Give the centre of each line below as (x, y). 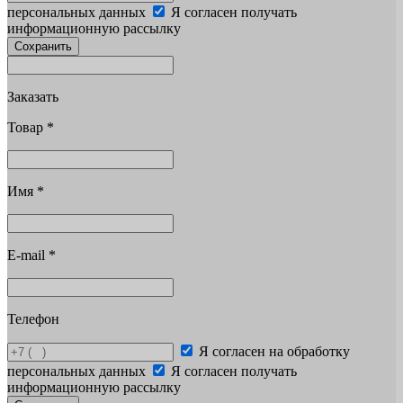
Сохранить (43, 46)
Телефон (33, 318)
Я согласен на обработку (274, 351)
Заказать (33, 96)
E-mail (28, 255)
